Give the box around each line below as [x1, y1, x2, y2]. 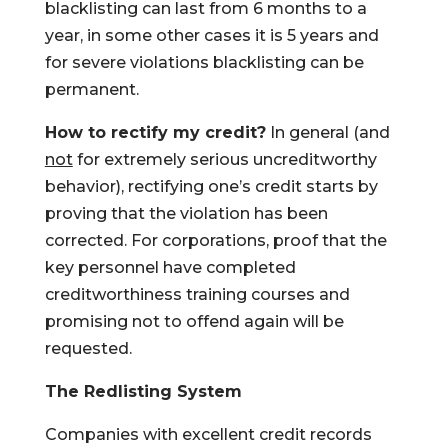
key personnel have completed [44, 258, 296, 277]
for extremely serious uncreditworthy [72, 150, 377, 169]
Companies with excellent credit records [44, 425, 372, 444]
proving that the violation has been [44, 204, 328, 223]
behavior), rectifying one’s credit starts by [44, 177, 378, 196]
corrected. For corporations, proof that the [44, 231, 387, 250]
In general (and [265, 123, 390, 142]
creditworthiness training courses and [44, 285, 350, 304]
